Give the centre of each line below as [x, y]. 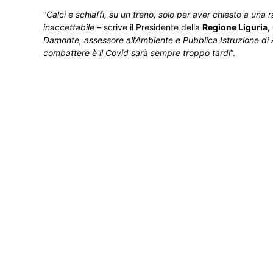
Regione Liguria [235, 27]
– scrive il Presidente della [148, 27]
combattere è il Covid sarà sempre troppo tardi [137, 53]
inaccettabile [69, 27]
